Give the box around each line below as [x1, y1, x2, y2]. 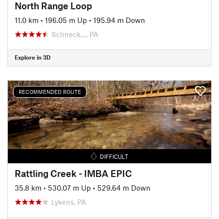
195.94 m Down [93, 15, 145, 24]
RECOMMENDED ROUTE [19, 88, 81, 95]
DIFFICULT [100, 153, 129, 160]
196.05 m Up [45, 15, 87, 24]
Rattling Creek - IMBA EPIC [15, 167, 132, 179]
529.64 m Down [97, 183, 151, 192]
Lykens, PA [51, 197, 86, 206]
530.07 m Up [48, 183, 91, 192]
